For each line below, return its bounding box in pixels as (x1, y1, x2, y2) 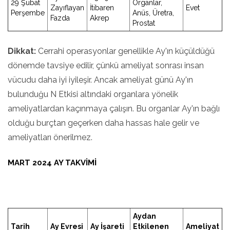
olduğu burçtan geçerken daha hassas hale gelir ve (8, 118, 199, 128)
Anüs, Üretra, (132, 9, 174, 17)
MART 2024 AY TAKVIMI (8, 158, 97, 167)
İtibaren (90, 4, 114, 12)
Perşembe (11, 9, 45, 17)
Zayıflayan (50, 4, 84, 12)
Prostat (132, 19, 155, 27)
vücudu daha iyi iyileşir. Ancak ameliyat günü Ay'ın (8, 75, 193, 85)
